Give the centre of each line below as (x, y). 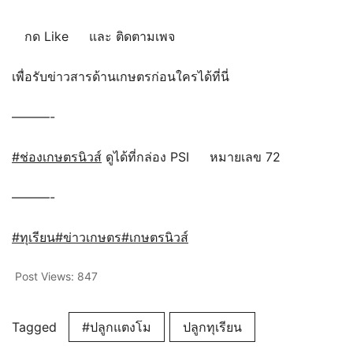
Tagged (36, 327)
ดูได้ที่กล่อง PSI (147, 156)
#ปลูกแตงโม (117, 327)
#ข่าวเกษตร (88, 237)
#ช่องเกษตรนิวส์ (57, 156)
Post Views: (45, 276)
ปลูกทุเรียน (212, 327)
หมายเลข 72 (243, 156)
